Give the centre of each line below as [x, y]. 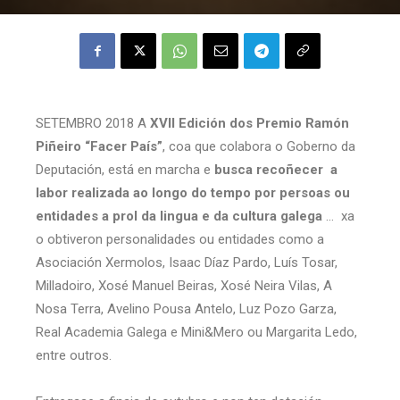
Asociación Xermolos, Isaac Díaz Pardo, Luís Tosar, [187, 262]
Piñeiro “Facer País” [99, 146]
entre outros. [74, 355]
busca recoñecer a [276, 170]
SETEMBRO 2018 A [93, 123]
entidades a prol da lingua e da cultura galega [181, 216]
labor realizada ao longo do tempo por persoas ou [193, 193]
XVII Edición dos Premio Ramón [250, 123]
